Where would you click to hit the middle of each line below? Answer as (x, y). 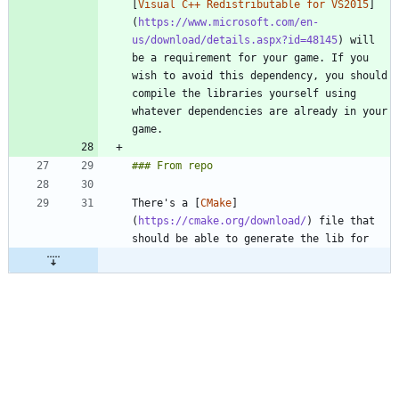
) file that (341, 220)
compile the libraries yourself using (244, 93)
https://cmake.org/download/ (222, 220)
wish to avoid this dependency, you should (260, 75)
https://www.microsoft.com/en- (228, 22)
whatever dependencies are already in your (260, 111)
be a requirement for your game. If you (250, 57)
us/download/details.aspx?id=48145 (235, 40)
